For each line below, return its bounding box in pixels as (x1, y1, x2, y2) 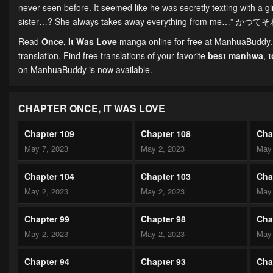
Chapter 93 (140, 255, 186, 268)
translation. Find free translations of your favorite (18, 49, 208, 62)
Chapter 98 (140, 213, 186, 225)
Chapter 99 (24, 213, 69, 225)
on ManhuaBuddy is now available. (18, 63, 152, 76)
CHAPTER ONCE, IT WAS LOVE (18, 101, 165, 116)
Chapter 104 (24, 170, 74, 183)
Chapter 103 (140, 170, 191, 183)
